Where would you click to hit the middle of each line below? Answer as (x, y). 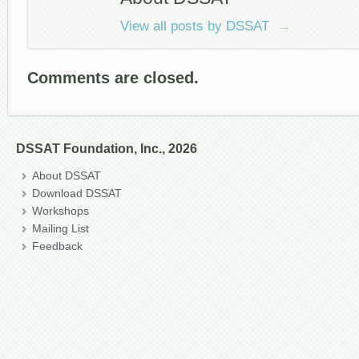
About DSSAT (67, 176)
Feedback (57, 247)
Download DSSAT (77, 194)
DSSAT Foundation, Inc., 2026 (107, 149)
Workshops (61, 212)
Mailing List (61, 229)
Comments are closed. (113, 78)
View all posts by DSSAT (197, 26)
